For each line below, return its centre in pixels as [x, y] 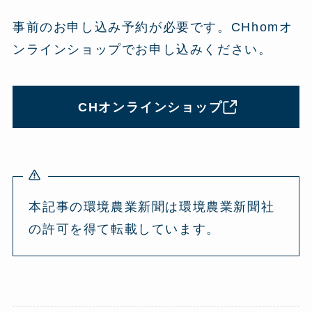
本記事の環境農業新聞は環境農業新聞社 [152, 206]
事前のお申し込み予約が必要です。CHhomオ [153, 27]
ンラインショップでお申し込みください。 [142, 49]
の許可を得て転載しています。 [124, 229]
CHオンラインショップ [150, 107]
